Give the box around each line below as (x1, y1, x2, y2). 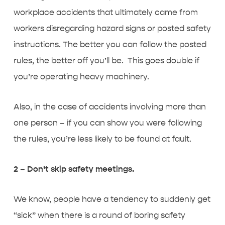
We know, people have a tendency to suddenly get (13, 194, 210, 204)
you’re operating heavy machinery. (13, 72, 149, 81)
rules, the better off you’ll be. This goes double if (13, 56, 199, 65)
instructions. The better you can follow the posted (13, 40, 206, 49)
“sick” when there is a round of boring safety (13, 210, 185, 220)
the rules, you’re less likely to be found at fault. (13, 134, 191, 144)
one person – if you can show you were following (13, 118, 202, 128)
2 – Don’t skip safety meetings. (13, 164, 134, 174)
